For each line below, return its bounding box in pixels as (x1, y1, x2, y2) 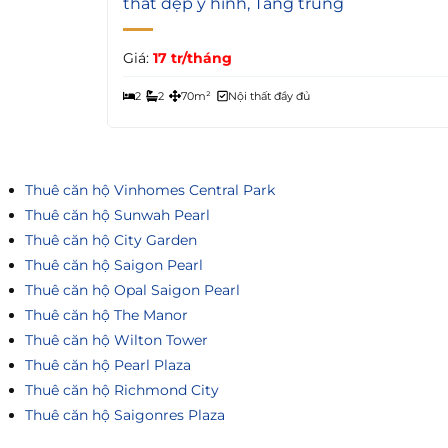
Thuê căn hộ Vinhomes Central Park (25, 181, 275, 200)
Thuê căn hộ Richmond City (25, 381, 219, 400)
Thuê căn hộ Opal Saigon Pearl (25, 281, 240, 300)
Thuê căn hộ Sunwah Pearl (25, 206, 210, 225)
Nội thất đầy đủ (228, 88, 310, 103)
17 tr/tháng (153, 48, 232, 67)
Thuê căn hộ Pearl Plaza (25, 356, 191, 375)
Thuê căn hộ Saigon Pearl (25, 256, 203, 275)
